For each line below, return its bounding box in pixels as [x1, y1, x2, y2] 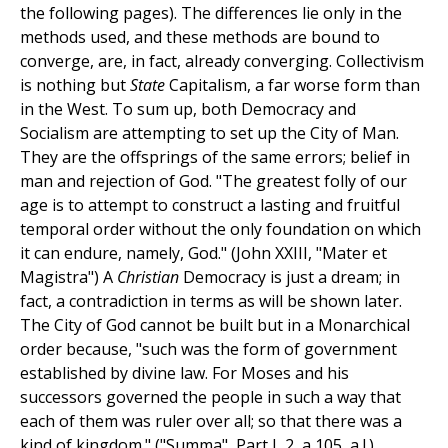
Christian [117, 266, 179, 289]
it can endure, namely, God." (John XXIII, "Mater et [20, 242, 387, 265]
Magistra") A [20, 266, 117, 289]
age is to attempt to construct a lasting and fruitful [20, 194, 400, 217]
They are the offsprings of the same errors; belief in [20, 146, 410, 169]
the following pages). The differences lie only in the [20, 2, 402, 25]
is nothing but [20, 74, 130, 97]
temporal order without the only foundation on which [20, 218, 421, 241]
